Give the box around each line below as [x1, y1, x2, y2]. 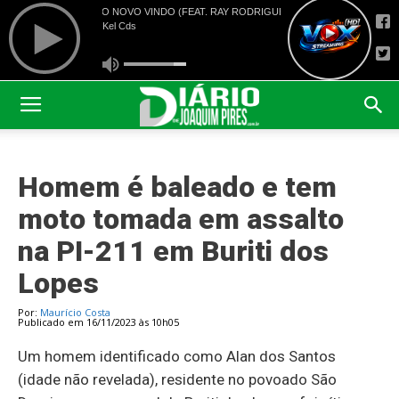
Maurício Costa [40, 305, 110, 319]
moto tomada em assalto [18, 202, 344, 236]
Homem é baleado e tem [18, 170, 337, 204]
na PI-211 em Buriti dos [18, 234, 329, 268]
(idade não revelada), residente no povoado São [18, 370, 337, 388]
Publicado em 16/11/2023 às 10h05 [18, 315, 179, 329]
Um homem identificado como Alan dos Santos [18, 347, 336, 365]
